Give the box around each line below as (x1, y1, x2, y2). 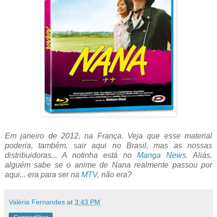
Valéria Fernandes (9, 198, 65, 206)
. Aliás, (186, 151, 212, 160)
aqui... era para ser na (5, 170, 81, 179)
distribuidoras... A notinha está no (5, 151, 137, 160)
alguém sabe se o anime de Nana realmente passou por (5, 161, 212, 170)
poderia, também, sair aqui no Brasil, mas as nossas (5, 141, 212, 150)
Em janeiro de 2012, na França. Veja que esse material (5, 132, 212, 140)
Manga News (137, 151, 186, 160)
